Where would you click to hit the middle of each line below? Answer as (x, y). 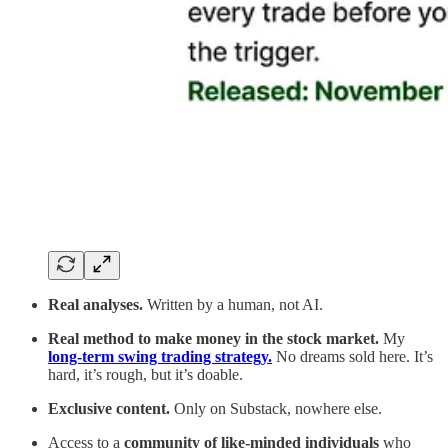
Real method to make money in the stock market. (213, 338)
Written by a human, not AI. (233, 304)
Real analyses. (95, 304)
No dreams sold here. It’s (354, 356)
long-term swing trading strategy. (160, 356)
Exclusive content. (109, 408)
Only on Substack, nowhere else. (276, 408)
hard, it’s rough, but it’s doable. (145, 374)
